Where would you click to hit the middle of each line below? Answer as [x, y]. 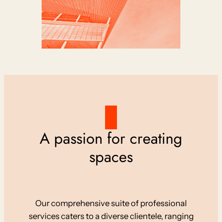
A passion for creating [111, 138]
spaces [111, 157]
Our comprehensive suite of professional [111, 203]
